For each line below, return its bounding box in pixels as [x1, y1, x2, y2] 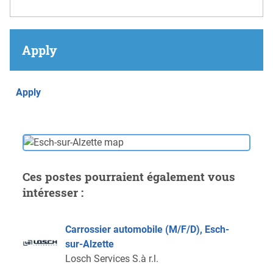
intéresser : [22, 185, 83, 200]
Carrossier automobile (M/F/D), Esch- [65, 224, 229, 236]
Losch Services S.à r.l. [65, 253, 158, 265]
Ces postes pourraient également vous [22, 169, 235, 185]
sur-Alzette [65, 238, 114, 250]
